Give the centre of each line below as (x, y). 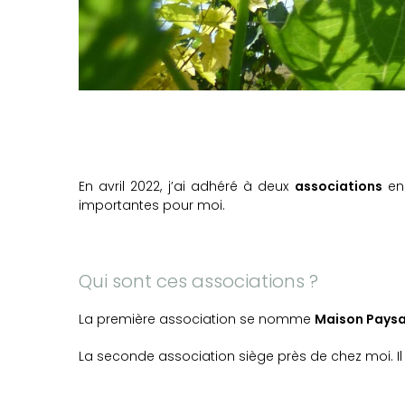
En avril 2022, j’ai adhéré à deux (187, 187)
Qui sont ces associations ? (198, 282)
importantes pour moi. (152, 206)
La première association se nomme (197, 320)
